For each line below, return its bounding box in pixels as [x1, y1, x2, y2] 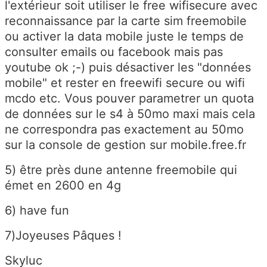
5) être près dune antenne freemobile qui [5, 163, 237, 178]
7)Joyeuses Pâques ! [5, 228, 122, 243]
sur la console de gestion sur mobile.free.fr [5, 138, 246, 153]
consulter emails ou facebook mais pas [5, 45, 223, 60]
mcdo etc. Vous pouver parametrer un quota [5, 91, 254, 106]
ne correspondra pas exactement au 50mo [5, 122, 244, 137]
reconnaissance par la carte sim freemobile [5, 14, 247, 29]
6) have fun [5, 203, 69, 218]
